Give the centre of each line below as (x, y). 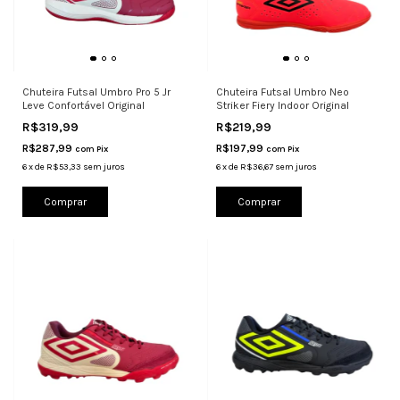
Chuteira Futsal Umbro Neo (282, 92)
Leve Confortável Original (83, 106)
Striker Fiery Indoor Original (282, 106)
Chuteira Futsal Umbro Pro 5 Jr (96, 92)
